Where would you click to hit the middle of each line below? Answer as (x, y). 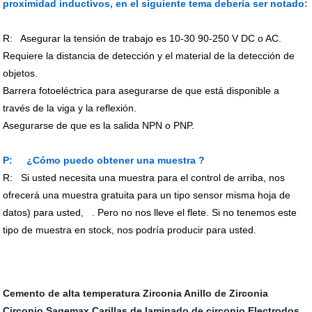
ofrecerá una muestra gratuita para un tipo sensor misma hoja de (147, 195)
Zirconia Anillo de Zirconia (206, 294)
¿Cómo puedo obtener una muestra (111, 161)
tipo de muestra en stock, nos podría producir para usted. (130, 230)
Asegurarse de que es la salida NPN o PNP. (99, 126)
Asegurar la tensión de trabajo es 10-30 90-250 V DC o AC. (151, 39)
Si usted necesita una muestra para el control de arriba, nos (153, 178)
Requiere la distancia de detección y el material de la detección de (149, 56)
